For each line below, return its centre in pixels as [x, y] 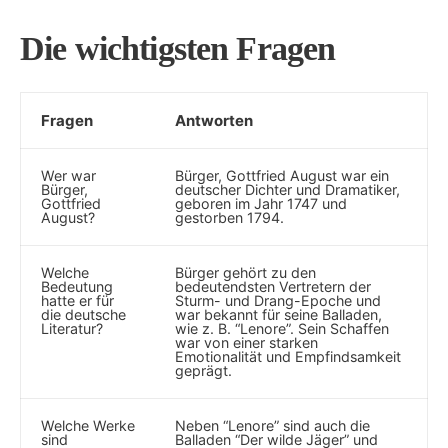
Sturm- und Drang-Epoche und [278, 300]
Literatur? [72, 328]
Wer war [68, 175]
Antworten [214, 120]
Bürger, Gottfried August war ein [282, 175]
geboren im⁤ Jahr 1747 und [261, 203]
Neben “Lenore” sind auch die [272, 425]
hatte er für [77, 300]
